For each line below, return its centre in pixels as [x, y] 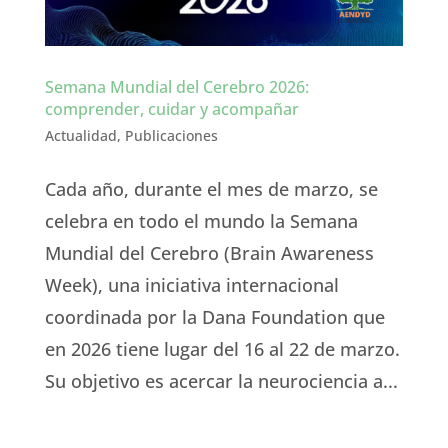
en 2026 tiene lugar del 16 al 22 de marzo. [222, 348]
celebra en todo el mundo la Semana [201, 220]
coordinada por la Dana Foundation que [214, 316]
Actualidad [80, 135]
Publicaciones [171, 135]
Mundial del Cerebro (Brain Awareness [209, 252]
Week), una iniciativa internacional [191, 284]
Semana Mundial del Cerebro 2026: [176, 86]
